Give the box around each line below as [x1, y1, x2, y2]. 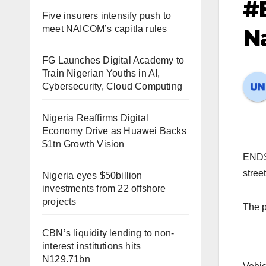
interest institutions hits [42, 241, 141, 251]
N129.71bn [42, 254, 90, 264]
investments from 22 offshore [42, 183, 166, 194]
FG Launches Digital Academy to [42, 55, 184, 65]
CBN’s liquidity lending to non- [42, 228, 175, 238]
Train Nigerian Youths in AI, [42, 68, 160, 78]
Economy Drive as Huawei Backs [42, 126, 186, 136]
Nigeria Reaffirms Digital [42, 113, 148, 123]
